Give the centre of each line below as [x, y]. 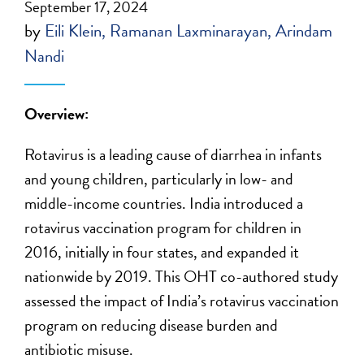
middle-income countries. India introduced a [164, 203]
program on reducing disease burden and [152, 325]
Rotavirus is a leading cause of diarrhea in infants [173, 154]
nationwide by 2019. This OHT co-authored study [182, 276]
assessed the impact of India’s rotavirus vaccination [182, 301]
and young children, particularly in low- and [159, 179]
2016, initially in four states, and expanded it [162, 252]
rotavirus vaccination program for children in [163, 227]
